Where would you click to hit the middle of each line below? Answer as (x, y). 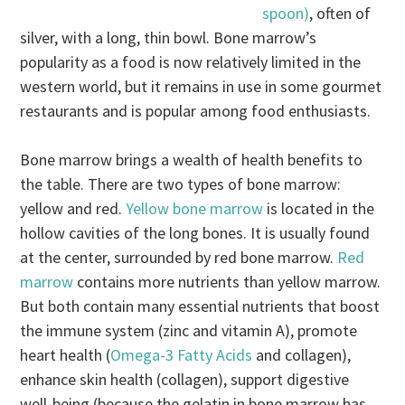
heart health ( (66, 355)
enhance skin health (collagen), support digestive (185, 380)
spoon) (286, 14)
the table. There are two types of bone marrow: (181, 184)
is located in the (319, 209)
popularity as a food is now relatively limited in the (191, 62)
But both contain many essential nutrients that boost (200, 306)
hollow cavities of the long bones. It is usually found (195, 233)
